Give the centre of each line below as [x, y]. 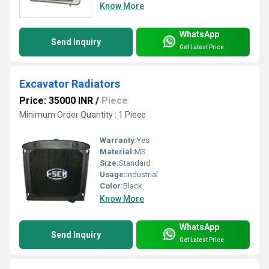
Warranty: [118, 141]
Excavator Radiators [70, 84]
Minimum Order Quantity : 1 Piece [83, 115]
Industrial [142, 175]
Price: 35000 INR [56, 101]
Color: [111, 186]
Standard [135, 163]
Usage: [113, 175]
